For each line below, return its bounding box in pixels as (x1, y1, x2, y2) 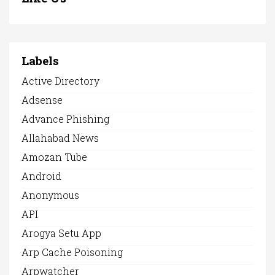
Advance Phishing (21, 112, 109, 126)
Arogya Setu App (21, 227, 101, 240)
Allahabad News (21, 131, 99, 145)
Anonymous (21, 188, 79, 202)
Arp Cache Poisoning (21, 246, 123, 259)
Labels (21, 53, 59, 69)
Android (21, 169, 61, 183)
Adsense (21, 93, 63, 107)
